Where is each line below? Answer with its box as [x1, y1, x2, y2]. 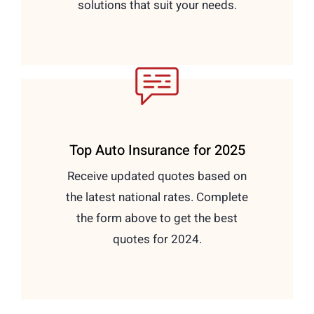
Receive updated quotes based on [67, 167, 247, 185]
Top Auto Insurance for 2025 [69, 139, 245, 161]
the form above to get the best [76, 209, 238, 227]
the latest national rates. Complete [66, 188, 248, 206]
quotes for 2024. [112, 230, 202, 248]
